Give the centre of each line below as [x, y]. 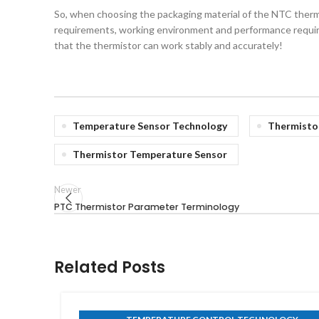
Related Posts [110, 267]
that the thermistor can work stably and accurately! [168, 45]
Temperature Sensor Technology [150, 126]
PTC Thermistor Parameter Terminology [147, 207]
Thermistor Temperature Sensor [150, 154]
